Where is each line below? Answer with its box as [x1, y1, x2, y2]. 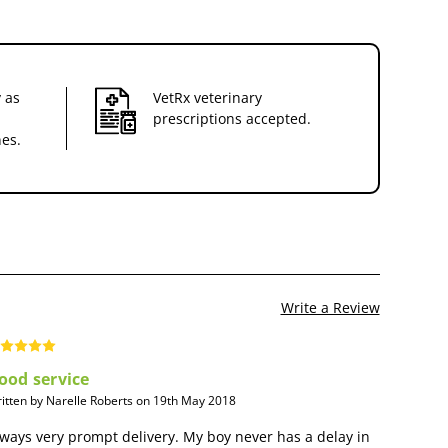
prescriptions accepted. [152, 108, 311, 128]
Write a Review [280, 297, 380, 317]
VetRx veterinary [152, 87, 262, 107]
